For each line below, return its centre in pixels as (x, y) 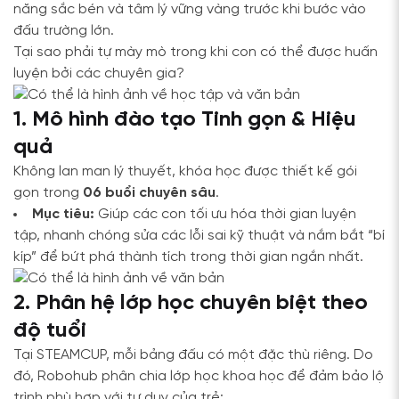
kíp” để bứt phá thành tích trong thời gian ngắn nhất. (188, 257)
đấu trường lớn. (64, 31)
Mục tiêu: (63, 214)
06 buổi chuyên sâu (149, 193)
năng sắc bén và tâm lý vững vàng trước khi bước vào (190, 9)
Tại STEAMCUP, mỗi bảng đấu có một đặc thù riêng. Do (193, 355)
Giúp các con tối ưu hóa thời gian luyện (225, 214)
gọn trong (48, 193)
